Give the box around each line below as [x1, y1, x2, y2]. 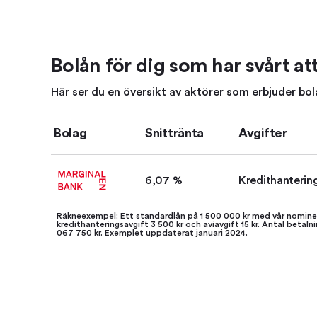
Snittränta [145, 127, 204, 139]
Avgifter [238, 127, 287, 139]
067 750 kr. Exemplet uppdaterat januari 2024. [57, 229, 248, 237]
